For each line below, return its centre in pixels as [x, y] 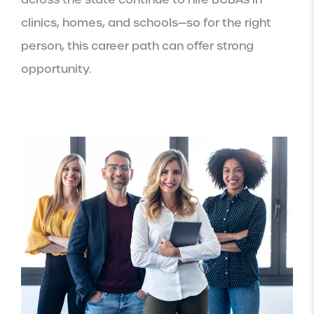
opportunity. [56, 69]
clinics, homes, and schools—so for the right [146, 23]
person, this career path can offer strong [137, 46]
